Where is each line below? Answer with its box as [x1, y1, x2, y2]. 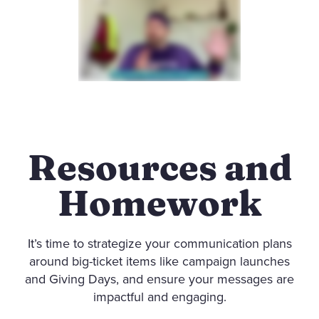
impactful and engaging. [93, 289, 226, 305]
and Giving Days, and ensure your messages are [25, 271, 294, 288]
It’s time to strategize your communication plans [27, 236, 292, 252]
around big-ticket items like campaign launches [29, 253, 290, 270]
